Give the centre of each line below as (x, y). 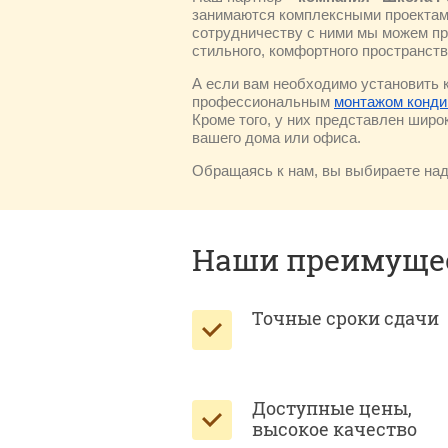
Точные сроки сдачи (345, 318)
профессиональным (263, 101)
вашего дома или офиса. (276, 137)
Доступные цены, (332, 408)
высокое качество (334, 429)
